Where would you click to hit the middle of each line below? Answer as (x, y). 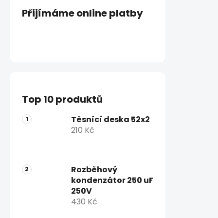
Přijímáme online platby (82, 13)
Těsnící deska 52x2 (110, 119)
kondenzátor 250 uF (112, 180)
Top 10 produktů (62, 99)
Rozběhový (94, 169)
